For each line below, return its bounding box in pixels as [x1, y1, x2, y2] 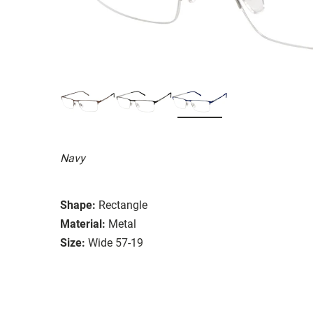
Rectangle [99, 198, 147, 212]
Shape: [60, 198, 96, 212]
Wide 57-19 [88, 235, 143, 249]
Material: [60, 217, 105, 231]
